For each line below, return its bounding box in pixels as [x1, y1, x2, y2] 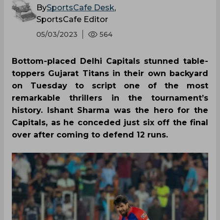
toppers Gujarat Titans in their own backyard [12, 69, 208, 79]
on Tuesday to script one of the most [12, 81, 208, 91]
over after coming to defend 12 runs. [12, 130, 168, 140]
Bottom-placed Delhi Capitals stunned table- [12, 56, 208, 66]
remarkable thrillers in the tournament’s [12, 93, 208, 103]
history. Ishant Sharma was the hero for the [12, 106, 208, 115]
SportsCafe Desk [47, 3, 114, 13]
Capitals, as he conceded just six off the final [12, 118, 208, 128]
